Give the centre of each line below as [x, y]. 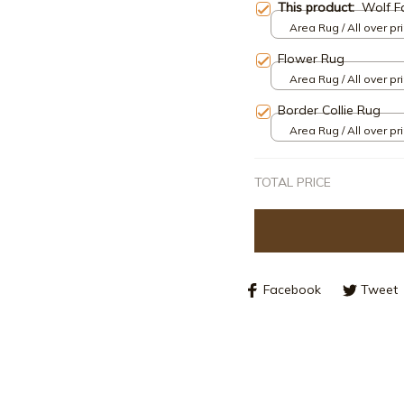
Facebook [292, 290]
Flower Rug [311, 58]
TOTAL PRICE [293, 182]
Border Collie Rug [329, 110]
